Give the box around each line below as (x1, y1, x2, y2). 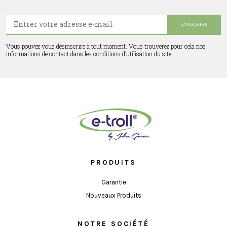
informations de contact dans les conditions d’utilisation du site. (6, 49, 173, 58)
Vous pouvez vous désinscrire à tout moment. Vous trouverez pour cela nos (6, 42, 206, 50)
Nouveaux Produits (86, 192, 141, 200)
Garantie (101, 178, 126, 186)
